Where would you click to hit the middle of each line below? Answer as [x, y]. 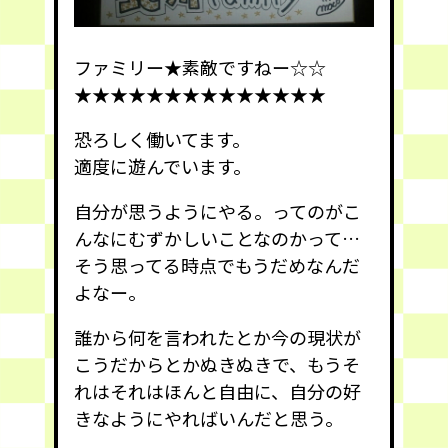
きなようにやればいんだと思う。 [208, 417]
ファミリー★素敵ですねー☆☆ [200, 66]
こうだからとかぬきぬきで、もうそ [217, 363]
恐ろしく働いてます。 [162, 138]
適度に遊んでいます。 [162, 165]
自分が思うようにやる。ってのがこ [217, 210]
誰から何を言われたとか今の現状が [217, 336]
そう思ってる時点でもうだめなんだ [217, 264]
